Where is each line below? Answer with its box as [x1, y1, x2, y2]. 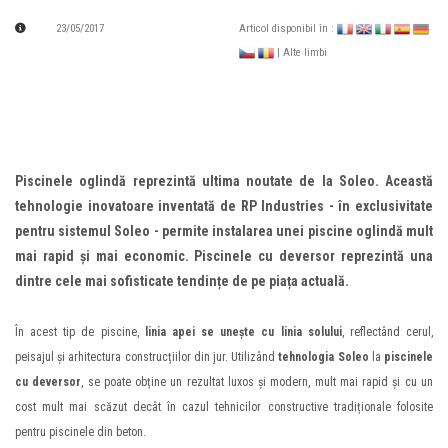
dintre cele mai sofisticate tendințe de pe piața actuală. [15, 273, 349, 290]
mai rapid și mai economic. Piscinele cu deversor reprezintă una [15, 248, 433, 265]
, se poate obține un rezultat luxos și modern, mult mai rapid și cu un [81, 375, 434, 390]
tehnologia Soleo [278, 350, 369, 365]
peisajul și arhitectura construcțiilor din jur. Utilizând [15, 350, 279, 365]
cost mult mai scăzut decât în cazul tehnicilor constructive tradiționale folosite [15, 400, 433, 415]
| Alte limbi [277, 46, 327, 60]
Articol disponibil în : [239, 22, 337, 36]
